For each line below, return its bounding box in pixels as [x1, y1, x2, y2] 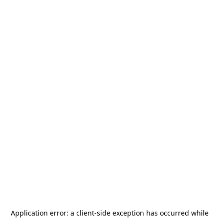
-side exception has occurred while [94, 208, 209, 218]
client [76, 208, 94, 218]
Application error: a [10, 208, 76, 218]
